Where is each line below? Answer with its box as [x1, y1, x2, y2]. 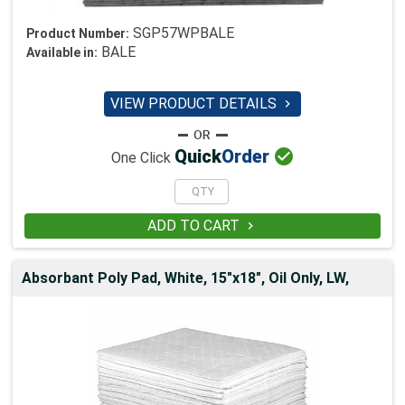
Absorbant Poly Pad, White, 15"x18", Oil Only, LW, [22, 268, 349, 287]
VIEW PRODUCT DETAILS [110, 94, 280, 112]
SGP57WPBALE [133, 24, 234, 42]
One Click [110, 149, 174, 167]
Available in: [26, 44, 98, 60]
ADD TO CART [146, 216, 243, 234]
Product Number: [26, 25, 129, 41]
